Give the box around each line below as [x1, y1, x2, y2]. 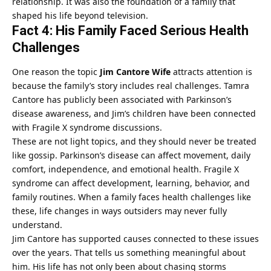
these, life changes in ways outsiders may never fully [12, 205, 227, 217]
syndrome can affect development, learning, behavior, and [12, 177, 250, 189]
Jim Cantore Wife [100, 66, 171, 78]
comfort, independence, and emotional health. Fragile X [12, 163, 239, 175]
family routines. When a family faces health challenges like [12, 191, 251, 203]
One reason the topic [12, 66, 100, 78]
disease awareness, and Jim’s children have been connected [12, 108, 256, 120]
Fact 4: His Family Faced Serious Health [12, 22, 249, 38]
